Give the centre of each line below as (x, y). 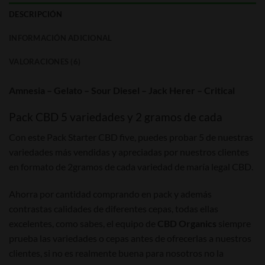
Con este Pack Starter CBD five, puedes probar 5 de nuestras (131, 137)
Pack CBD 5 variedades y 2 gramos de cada (116, 117)
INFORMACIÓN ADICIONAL (61, 38)
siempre (234, 224)
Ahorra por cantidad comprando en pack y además (110, 194)
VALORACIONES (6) (45, 61)
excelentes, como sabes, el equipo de (83, 224)
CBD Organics (187, 224)
